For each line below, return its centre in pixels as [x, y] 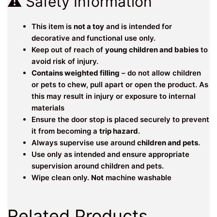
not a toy [89, 26]
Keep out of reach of [68, 49]
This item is [53, 26]
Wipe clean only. [61, 177]
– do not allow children [160, 73]
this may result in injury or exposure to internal [114, 96]
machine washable [138, 177]
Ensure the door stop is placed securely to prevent [120, 119]
